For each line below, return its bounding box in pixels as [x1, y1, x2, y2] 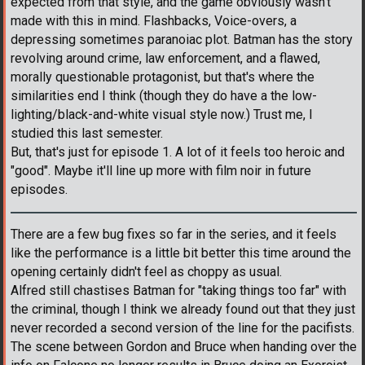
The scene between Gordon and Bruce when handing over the [11, 338, 357, 354]
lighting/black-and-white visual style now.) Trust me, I [11, 106, 313, 122]
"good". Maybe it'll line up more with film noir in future [11, 162, 311, 178]
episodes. [11, 181, 68, 197]
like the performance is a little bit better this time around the [11, 244, 351, 261]
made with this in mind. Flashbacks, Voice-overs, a [11, 12, 297, 29]
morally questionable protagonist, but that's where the [11, 68, 314, 85]
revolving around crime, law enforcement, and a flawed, [11, 50, 320, 66]
